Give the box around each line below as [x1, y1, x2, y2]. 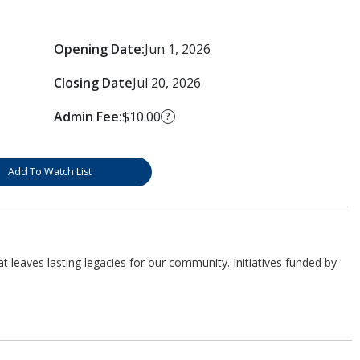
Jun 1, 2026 [144, 39, 211, 58]
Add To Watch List [7, 164, 92, 178]
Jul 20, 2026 [132, 73, 201, 92]
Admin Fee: [53, 107, 122, 125]
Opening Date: [53, 39, 145, 58]
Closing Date [53, 73, 133, 92]
